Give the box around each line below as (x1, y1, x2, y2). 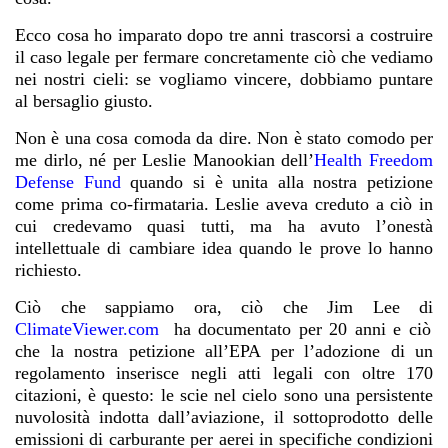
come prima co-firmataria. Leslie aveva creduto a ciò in (15, 194, 433, 215)
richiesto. (15, 260, 82, 281)
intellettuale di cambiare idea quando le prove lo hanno (15, 238, 433, 259)
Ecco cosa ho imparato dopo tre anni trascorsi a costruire (15, 25, 433, 46)
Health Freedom (314, 150, 434, 171)
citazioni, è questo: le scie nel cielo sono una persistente (15, 385, 433, 406)
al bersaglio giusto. (15, 91, 153, 112)
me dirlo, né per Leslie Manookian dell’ (15, 150, 315, 171)
